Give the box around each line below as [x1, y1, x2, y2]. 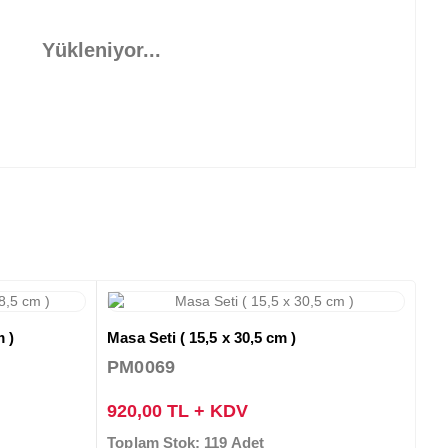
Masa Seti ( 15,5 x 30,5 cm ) [107, 328, 297, 346]
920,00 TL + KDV [107, 400, 249, 421]
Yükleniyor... [41, 38, 161, 61]
